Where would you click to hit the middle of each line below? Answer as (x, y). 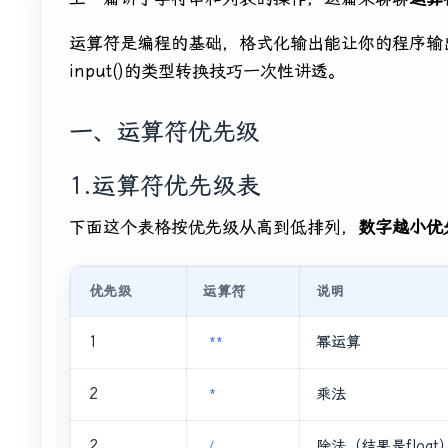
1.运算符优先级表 (164, 186)
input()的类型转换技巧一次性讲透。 (207, 71)
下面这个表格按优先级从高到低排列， (213, 227)
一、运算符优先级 (164, 132)
